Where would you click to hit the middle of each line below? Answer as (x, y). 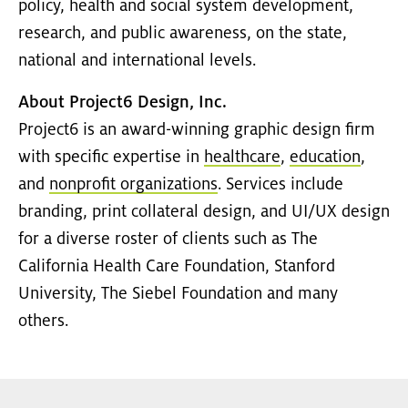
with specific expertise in (111, 158)
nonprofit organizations (133, 185)
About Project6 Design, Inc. (122, 103)
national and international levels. (137, 61)
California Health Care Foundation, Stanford (177, 267)
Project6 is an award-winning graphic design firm (197, 131)
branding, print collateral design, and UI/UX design (204, 213)
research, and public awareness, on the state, (183, 34)
